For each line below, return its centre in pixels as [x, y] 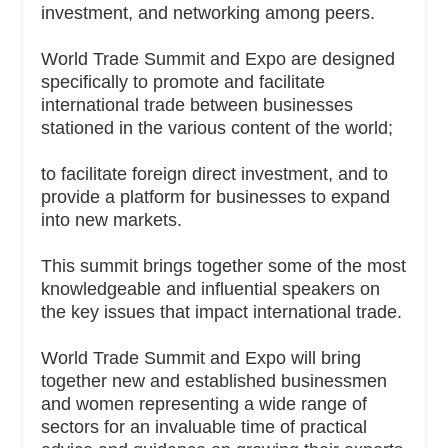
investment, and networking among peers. [208, 12]
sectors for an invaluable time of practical [204, 426]
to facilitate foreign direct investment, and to [214, 173]
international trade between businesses [197, 104]
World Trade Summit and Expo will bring [201, 357]
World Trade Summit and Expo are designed [218, 58]
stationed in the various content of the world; [217, 127]
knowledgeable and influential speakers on [210, 288]
